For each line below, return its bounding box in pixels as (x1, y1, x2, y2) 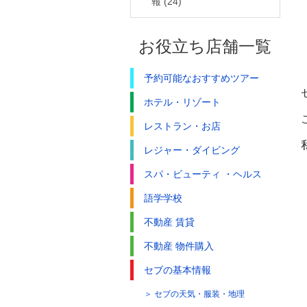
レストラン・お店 (144, 120, 221, 132)
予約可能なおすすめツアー (144, 72, 259, 84)
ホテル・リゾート (144, 96, 221, 108)
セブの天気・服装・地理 (154, 288, 245, 299)
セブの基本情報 (144, 264, 211, 275)
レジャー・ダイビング (144, 144, 240, 156)
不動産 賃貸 (144, 216, 195, 228)
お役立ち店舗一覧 (138, 36, 272, 56)
